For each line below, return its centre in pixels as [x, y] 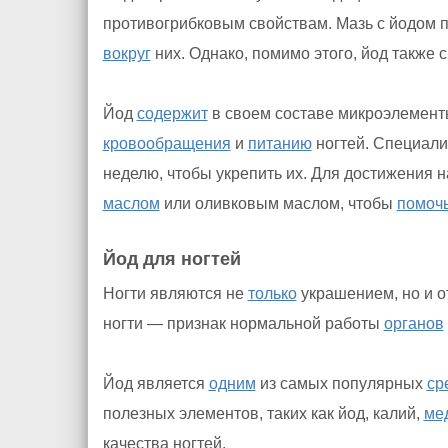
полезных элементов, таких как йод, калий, [263, 413]
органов [413, 323]
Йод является [155, 383]
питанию [279, 143]
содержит [172, 113]
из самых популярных [341, 383]
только [272, 293]
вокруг [126, 53]
